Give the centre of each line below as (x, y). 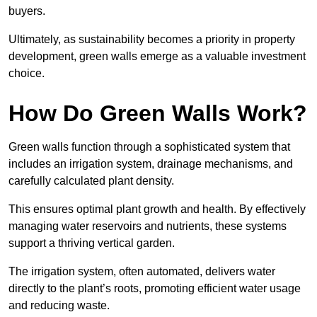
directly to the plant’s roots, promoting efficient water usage (155, 288)
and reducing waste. (59, 305)
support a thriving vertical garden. (92, 243)
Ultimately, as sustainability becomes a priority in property (152, 39)
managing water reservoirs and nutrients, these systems (148, 226)
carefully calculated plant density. (91, 180)
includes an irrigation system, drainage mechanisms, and (151, 163)
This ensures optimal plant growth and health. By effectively (157, 209)
